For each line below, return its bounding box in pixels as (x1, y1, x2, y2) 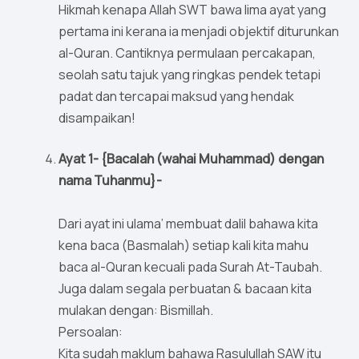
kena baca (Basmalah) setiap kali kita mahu (58, 236, 309, 255)
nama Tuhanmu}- (58, 171, 162, 190)
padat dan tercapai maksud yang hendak (58, 87, 294, 106)
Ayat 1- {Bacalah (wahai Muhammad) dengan (58, 150, 324, 168)
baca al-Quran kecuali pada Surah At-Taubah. (58, 258, 322, 276)
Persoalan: (58, 323, 123, 341)
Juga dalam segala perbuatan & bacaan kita (58, 280, 312, 298)
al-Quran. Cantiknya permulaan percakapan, (58, 44, 316, 63)
